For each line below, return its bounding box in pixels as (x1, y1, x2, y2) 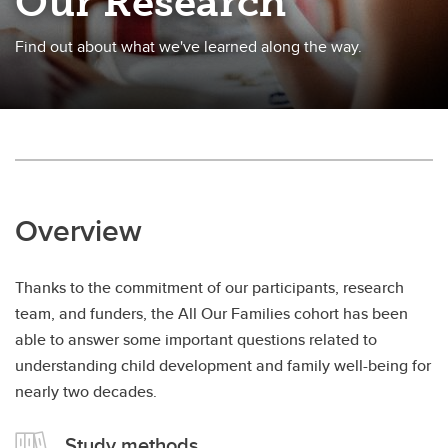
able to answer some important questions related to (15, 328, 377, 351)
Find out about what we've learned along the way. (15, 35, 362, 58)
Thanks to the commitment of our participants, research (15, 276, 404, 299)
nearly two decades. (15, 380, 157, 403)
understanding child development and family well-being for (15, 354, 431, 377)
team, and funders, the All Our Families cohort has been (15, 302, 408, 325)
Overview (15, 209, 142, 252)
